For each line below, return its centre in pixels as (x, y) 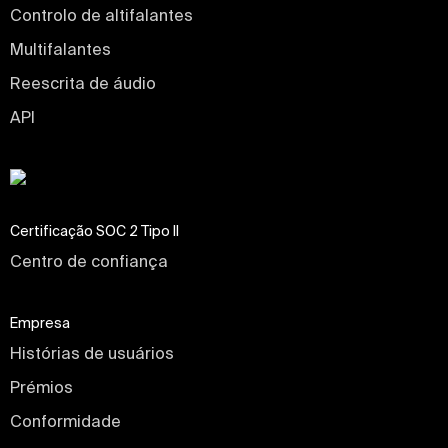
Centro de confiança (89, 261)
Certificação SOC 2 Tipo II (94, 231)
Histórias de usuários (92, 353)
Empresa (40, 323)
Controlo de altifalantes (101, 15)
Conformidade (65, 421)
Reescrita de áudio (83, 83)
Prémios (41, 387)
